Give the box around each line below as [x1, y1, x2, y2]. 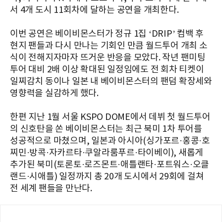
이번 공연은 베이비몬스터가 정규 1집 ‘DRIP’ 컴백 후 [10, 28, 204, 39]
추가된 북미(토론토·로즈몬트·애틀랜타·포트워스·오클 [10, 159, 209, 170]
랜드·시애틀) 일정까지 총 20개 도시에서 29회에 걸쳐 [10, 171, 204, 182]
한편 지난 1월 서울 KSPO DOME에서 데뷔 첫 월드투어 [10, 111, 211, 122]
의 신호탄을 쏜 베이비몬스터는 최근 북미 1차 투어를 [10, 123, 202, 134]
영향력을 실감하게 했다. [10, 88, 99, 99]
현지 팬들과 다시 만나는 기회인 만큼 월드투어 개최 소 [10, 40, 208, 51]
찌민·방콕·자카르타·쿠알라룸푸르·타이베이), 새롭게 [10, 147, 203, 158]
